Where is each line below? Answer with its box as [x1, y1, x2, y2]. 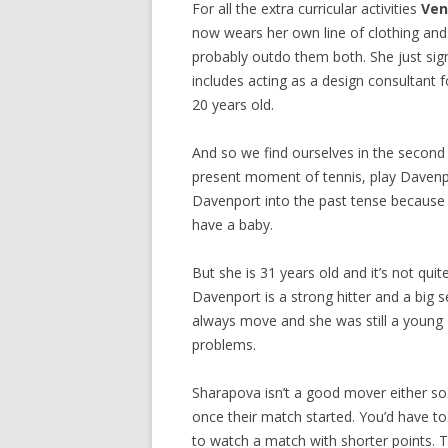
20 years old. [192, 95, 274, 114]
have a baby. [192, 215, 273, 234]
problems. [192, 335, 256, 354]
